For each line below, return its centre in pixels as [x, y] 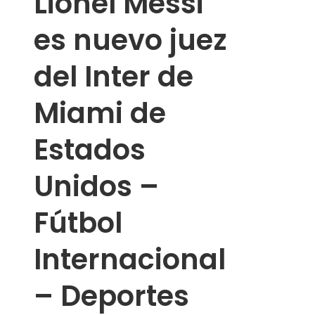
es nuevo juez [130, 40]
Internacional [130, 260]
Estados [90, 150]
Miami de [100, 114]
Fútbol [78, 223]
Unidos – [96, 187]
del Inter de [114, 77]
